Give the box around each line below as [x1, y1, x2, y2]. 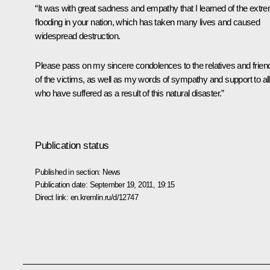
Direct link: [35, 192, 71, 202]
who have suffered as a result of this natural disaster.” [35, 87, 224, 98]
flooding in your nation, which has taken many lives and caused [35, 16, 260, 27]
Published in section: [35, 167, 103, 177]
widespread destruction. [35, 30, 121, 41]
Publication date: [35, 180, 90, 189]
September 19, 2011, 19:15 [89, 180, 175, 189]
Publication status [35, 139, 109, 151]
